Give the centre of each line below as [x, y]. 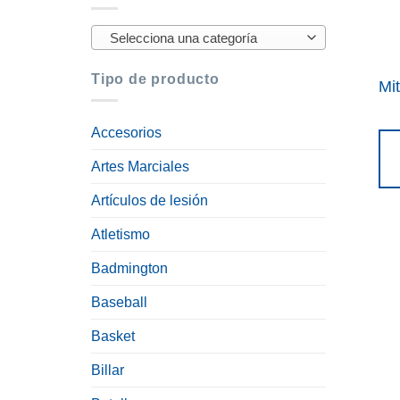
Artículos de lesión [150, 201]
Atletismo [121, 235]
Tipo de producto [155, 79]
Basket [113, 337]
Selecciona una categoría [183, 38]
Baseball [119, 303]
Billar [108, 371]
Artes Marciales [140, 167]
